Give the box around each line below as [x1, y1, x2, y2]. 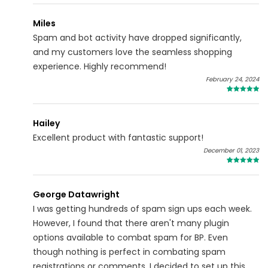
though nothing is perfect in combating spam [33, 246, 226, 258]
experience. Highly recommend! [33, 60, 166, 73]
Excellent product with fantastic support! [33, 132, 203, 144]
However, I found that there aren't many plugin [33, 217, 229, 230]
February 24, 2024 [206, 75, 259, 84]
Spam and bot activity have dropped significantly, [33, 32, 242, 44]
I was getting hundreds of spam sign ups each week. [33, 203, 252, 215]
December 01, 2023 [203, 146, 259, 156]
